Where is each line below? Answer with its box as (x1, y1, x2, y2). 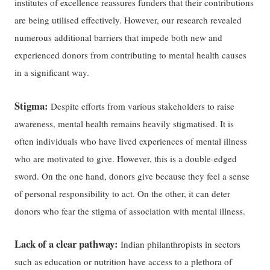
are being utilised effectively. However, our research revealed (14, 14, 242, 27)
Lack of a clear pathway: (14, 236, 121, 252)
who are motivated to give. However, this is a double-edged (14, 152, 237, 165)
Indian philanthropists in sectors (121, 238, 241, 251)
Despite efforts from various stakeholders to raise (48, 99, 235, 112)
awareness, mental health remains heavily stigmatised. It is (14, 117, 234, 130)
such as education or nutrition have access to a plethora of (14, 256, 233, 268)
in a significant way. (14, 66, 90, 79)
